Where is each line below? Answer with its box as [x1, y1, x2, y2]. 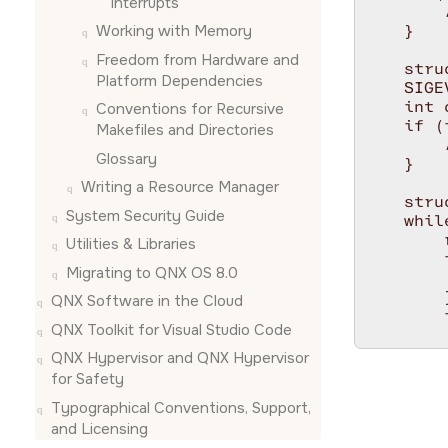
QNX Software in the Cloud [51, 291, 243, 311]
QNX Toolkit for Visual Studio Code [51, 319, 292, 340]
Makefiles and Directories [96, 120, 274, 140]
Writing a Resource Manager [81, 177, 279, 197]
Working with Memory [96, 21, 252, 41]
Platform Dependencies [96, 70, 263, 91]
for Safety [51, 369, 124, 389]
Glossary [96, 148, 157, 169]
